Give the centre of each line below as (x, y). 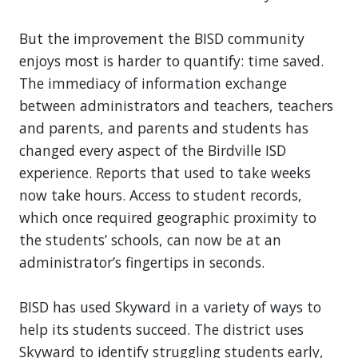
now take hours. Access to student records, (161, 195)
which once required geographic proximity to (168, 217)
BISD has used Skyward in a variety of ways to (170, 306)
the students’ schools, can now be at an (150, 239)
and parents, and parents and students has (164, 127)
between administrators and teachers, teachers (176, 105)
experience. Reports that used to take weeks (165, 172)
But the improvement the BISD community (162, 38)
